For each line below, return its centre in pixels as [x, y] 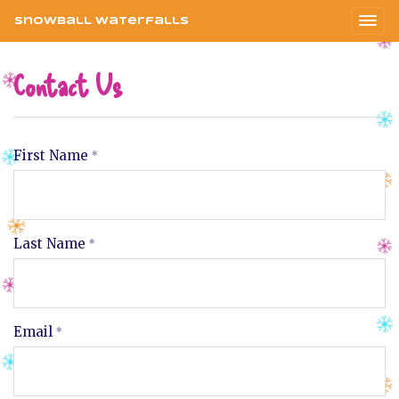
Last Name [49, 244]
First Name [51, 156]
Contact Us [68, 84]
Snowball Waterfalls [102, 20]
